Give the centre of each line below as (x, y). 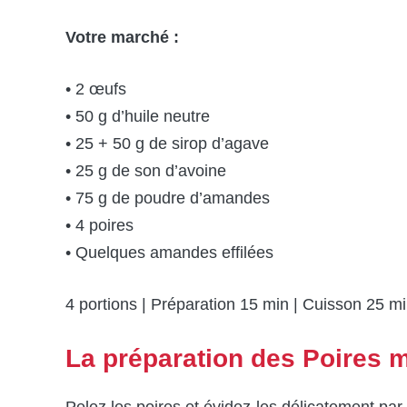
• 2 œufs (96, 89)
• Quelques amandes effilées (169, 252)
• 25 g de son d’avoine (146, 170)
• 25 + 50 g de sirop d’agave (167, 143)
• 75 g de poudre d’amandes (168, 198)
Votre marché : (122, 37)
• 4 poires (99, 225)
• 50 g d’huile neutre (138, 116)
